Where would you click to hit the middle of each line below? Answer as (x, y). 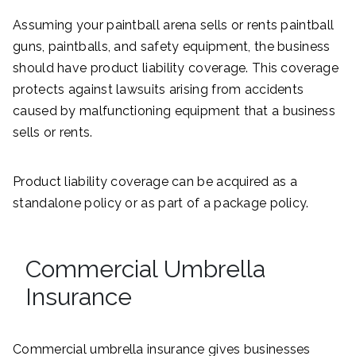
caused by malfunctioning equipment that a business (174, 110)
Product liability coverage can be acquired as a (155, 181)
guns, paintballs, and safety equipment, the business (172, 46)
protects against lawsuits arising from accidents (159, 89)
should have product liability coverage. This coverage (176, 68)
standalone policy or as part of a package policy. (161, 203)
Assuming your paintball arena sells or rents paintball (174, 25)
